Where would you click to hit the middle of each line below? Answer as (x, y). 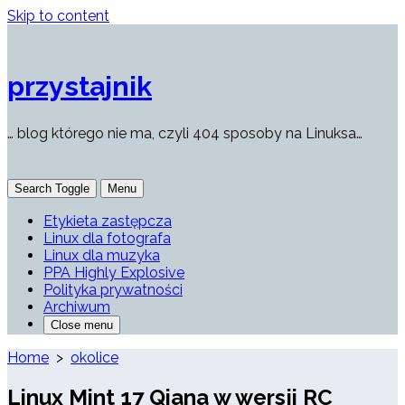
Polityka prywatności (113, 290)
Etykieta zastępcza (108, 221)
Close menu (82, 325)
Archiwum (77, 307)
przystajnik (80, 86)
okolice (94, 358)
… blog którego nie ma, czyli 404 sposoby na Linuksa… (185, 134)
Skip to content (58, 16)
